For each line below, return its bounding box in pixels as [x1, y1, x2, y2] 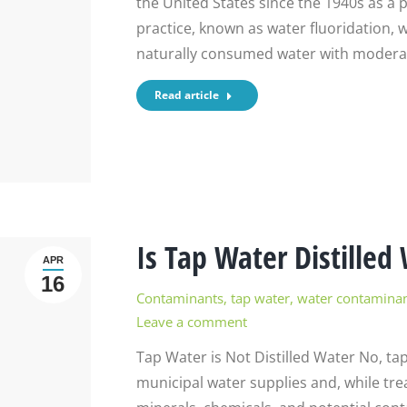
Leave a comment [135, 312, 247, 331]
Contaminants [135, 288, 223, 307]
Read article [154, 87, 219, 104]
